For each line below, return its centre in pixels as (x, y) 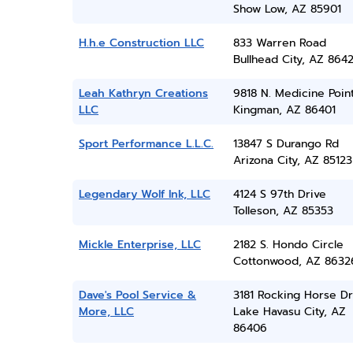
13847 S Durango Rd (286, 144)
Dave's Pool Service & (137, 295)
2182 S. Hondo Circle (288, 245)
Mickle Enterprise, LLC (140, 245)
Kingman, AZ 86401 (284, 110)
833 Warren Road (279, 43)
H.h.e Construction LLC (141, 43)
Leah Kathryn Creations (143, 93)
